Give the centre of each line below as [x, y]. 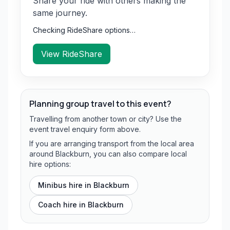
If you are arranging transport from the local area [112, 143]
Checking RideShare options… [84, 30]
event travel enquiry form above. [85, 129]
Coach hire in [63, 205]
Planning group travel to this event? [100, 104]
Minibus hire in [66, 185]
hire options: [50, 164]
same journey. [60, 13]
